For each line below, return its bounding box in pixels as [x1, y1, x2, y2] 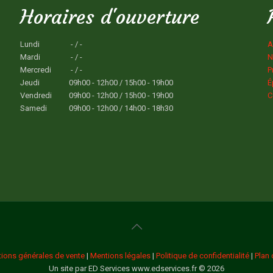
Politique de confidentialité [156, 251, 249, 261]
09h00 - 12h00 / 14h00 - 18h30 [68, 104, 173, 113]
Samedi [19, 104, 47, 113]
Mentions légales [90, 251, 151, 261]
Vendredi [19, 91, 52, 101]
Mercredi [19, 65, 51, 75]
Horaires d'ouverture [19, 5, 199, 30]
